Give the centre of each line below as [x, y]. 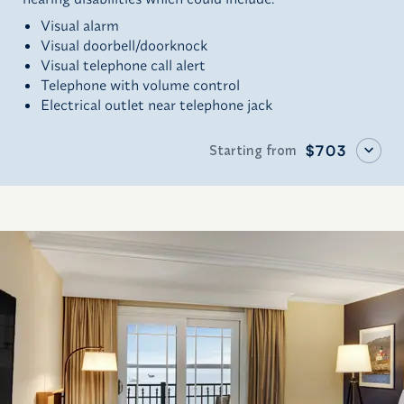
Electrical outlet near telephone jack [156, 105]
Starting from [253, 150]
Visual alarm [80, 25]
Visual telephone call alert [123, 65]
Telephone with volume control [140, 85]
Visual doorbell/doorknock [124, 45]
